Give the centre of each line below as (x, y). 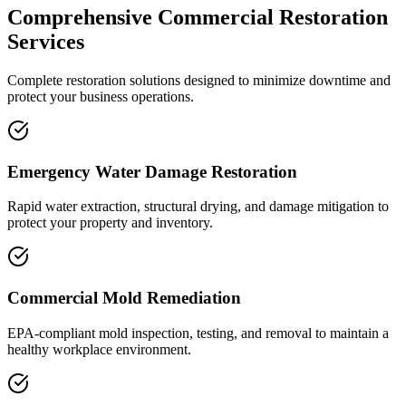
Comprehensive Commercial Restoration (198, 17)
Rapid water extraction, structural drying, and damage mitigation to (198, 207)
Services (46, 41)
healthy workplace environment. (99, 349)
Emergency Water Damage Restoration (152, 171)
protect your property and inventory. (110, 223)
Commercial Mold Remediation (124, 298)
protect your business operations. (101, 96)
